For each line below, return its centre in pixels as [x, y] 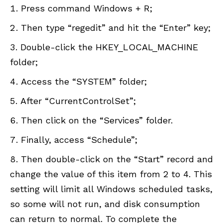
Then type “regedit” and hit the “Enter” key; [116, 28]
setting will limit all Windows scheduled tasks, [111, 189]
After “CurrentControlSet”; [78, 101]
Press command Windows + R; [87, 8]
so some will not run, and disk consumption [105, 204]
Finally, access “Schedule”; [79, 140]
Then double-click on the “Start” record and [117, 159]
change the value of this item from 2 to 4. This [111, 174]
